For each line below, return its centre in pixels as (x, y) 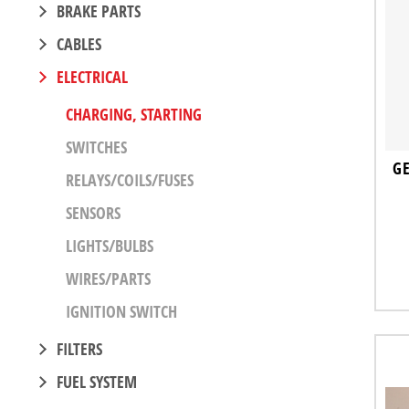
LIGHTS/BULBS (110, 245)
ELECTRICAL (92, 76)
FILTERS (79, 348)
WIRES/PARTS (108, 278)
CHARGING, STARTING (134, 114)
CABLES (79, 43)
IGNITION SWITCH (121, 311)
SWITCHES (96, 147)
